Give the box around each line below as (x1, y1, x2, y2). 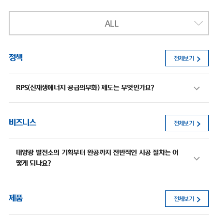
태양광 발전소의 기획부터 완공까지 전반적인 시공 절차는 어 (15, 149, 179, 156)
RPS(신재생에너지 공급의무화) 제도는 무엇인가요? (15, 84, 155, 92)
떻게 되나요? (15, 160, 51, 167)
